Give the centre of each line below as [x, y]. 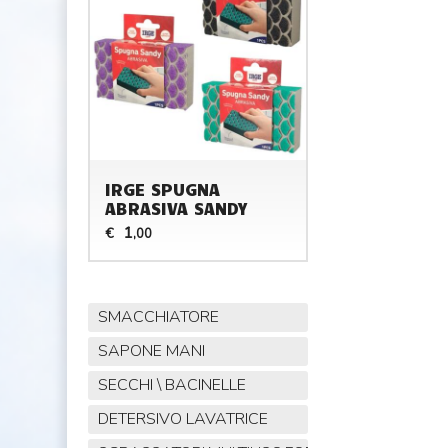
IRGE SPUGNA [163, 189]
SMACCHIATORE [158, 317]
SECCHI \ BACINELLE [171, 385]
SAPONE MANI [151, 351]
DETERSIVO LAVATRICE [182, 419]
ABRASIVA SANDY [176, 208]
